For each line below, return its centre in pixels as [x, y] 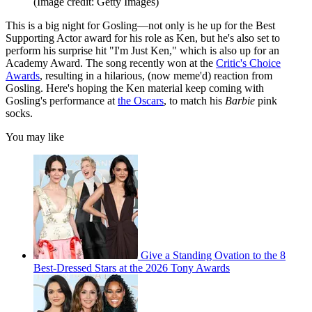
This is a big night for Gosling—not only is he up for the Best [140, 26]
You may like [35, 137]
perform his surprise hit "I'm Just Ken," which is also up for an [142, 51]
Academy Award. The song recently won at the [111, 63]
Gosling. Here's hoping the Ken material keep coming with [135, 88]
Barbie [240, 101]
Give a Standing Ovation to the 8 [213, 256]
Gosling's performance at [62, 101]
